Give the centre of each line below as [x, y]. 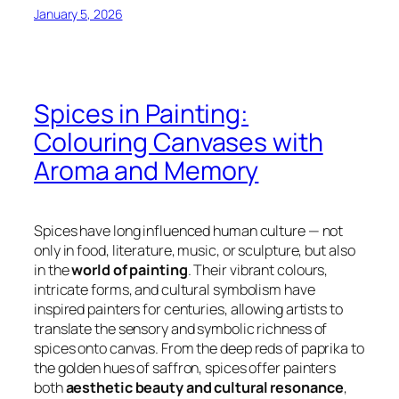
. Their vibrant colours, [258, 269]
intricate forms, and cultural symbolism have [175, 289]
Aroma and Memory [147, 170]
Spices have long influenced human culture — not [189, 230]
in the [53, 269]
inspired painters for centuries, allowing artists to [188, 309]
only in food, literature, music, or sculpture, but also [195, 250]
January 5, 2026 [78, 14]
